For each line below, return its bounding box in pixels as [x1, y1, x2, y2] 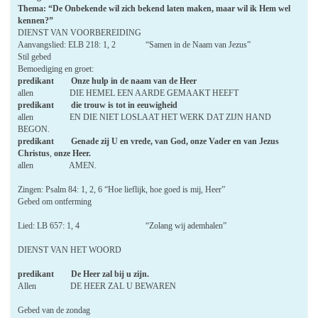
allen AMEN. [18, 160, 97, 170]
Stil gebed [18, 51, 52, 62]
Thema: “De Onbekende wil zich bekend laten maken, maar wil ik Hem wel [18, 3, 291, 13]
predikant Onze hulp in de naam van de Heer [18, 75, 197, 86]
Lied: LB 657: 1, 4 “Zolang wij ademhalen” [18, 220, 227, 231]
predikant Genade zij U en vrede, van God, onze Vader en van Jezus [18, 136, 280, 146]
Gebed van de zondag [18, 305, 91, 315]
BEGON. [18, 124, 50, 134]
